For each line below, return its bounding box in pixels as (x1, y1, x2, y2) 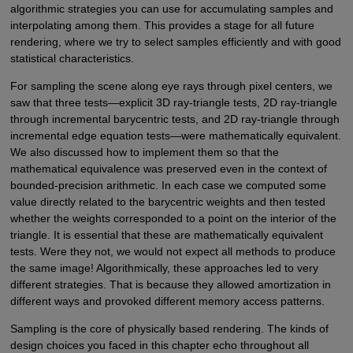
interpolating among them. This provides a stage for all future (9, 19, 314, 32)
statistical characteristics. (9, 52, 134, 65)
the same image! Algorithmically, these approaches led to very (9, 262, 318, 275)
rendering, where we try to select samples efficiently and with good (9, 35, 341, 48)
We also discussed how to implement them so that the (9, 146, 279, 159)
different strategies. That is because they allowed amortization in (9, 278, 331, 292)
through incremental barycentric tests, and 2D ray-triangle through (9, 113, 340, 126)
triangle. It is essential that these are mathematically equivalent (9, 229, 323, 242)
